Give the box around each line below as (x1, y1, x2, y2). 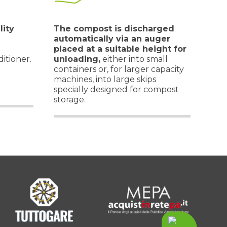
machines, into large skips (54, 74, 156, 84)
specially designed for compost (54, 85, 179, 94)
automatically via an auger (54, 34, 170, 44)
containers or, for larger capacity (54, 64, 184, 74)
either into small (100, 54, 168, 64)
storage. (54, 95, 86, 104)
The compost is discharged (54, 24, 174, 33)
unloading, (54, 54, 100, 64)
